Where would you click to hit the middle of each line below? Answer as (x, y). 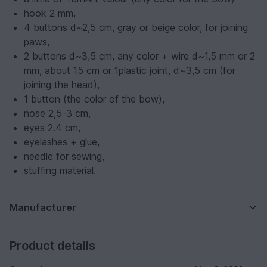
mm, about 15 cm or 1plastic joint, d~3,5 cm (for (130, 71)
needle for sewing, (64, 156)
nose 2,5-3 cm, (57, 114)
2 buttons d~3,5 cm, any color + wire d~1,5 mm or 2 (139, 56)
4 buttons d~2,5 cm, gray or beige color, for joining (136, 28)
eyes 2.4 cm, (52, 128)
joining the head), (62, 85)
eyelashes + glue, (62, 142)
